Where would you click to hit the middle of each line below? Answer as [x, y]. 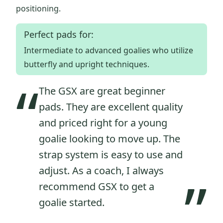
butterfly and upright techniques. [87, 64]
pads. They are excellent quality [111, 107]
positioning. [38, 9]
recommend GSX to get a [97, 187]
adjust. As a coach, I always [101, 171]
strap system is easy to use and [111, 155]
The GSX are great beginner [102, 91]
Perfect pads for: [59, 35]
